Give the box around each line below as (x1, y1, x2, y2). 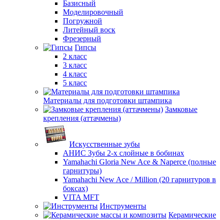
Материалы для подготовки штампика (43, 96, 172, 105)
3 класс (63, 61, 87, 69)
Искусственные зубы (69, 140, 140, 148)
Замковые (165, 105, 197, 113)
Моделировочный (63, 8, 123, 16)
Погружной (63, 17, 102, 25)
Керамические (168, 211, 216, 219)
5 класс (63, 79, 87, 87)
